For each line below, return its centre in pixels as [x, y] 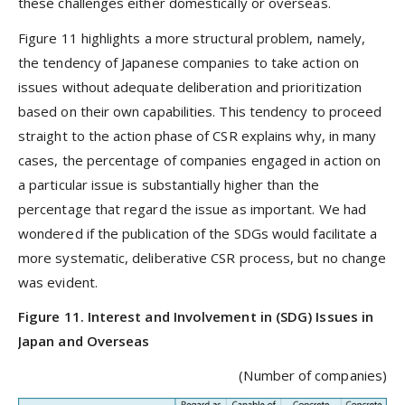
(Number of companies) [313, 376]
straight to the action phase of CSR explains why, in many [198, 135]
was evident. [58, 282]
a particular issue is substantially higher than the [169, 184]
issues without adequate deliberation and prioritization [190, 86]
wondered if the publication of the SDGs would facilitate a [198, 233]
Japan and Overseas [84, 340]
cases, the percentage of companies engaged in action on [200, 160]
